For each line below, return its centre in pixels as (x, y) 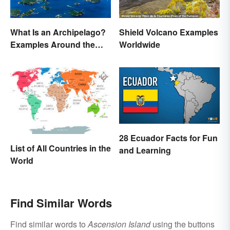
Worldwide (140, 45)
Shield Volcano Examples (169, 32)
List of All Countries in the (61, 148)
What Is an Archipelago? (58, 32)
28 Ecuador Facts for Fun (168, 138)
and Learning (145, 150)
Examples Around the (53, 45)
